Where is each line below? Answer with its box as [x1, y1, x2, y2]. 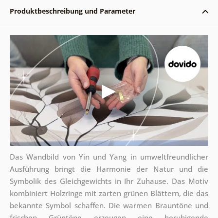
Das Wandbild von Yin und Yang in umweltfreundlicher [9, 152, 209, 162]
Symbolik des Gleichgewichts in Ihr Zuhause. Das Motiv [9, 176, 209, 186]
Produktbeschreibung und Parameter [9, 6, 135, 16]
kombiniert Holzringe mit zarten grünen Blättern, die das [9, 188, 209, 199]
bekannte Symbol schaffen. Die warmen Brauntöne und [9, 200, 209, 211]
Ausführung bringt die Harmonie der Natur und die [9, 164, 209, 174]
